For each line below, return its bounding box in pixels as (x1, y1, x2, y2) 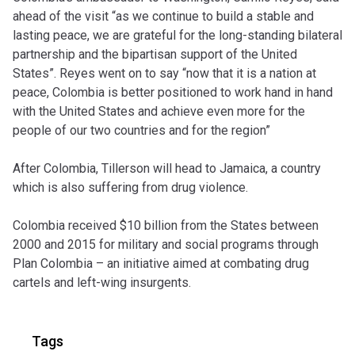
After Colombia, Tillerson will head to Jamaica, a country (13, 161, 321, 177)
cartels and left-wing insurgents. (13, 275, 191, 291)
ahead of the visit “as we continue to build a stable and (13, 9, 314, 25)
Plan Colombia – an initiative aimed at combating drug (13, 256, 309, 272)
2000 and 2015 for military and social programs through (13, 237, 319, 253)
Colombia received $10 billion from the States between (13, 218, 319, 234)
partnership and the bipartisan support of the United (13, 47, 297, 63)
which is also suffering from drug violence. (13, 180, 248, 196)
